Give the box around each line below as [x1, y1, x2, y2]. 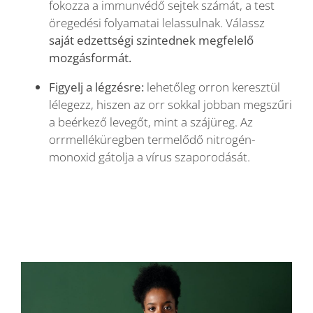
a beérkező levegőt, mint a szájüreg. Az [49, 114, 253, 131]
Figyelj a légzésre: [49, 79, 144, 96]
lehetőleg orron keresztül [144, 79, 280, 96]
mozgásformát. [49, 50, 131, 66]
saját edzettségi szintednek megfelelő [49, 32, 254, 49]
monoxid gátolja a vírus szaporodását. [49, 149, 250, 166]
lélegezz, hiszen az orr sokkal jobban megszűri [49, 96, 292, 113]
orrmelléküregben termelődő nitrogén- [49, 131, 255, 148]
